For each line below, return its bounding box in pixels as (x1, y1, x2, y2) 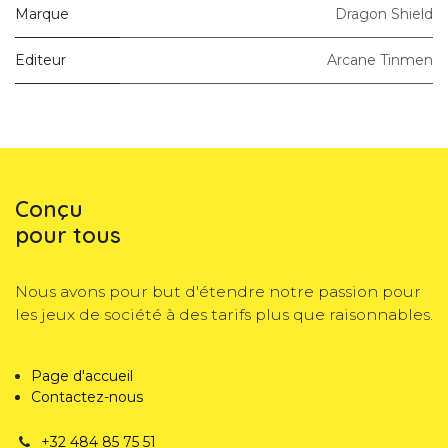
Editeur (15, 51, 66, 69)
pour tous (15, 221, 121, 249)
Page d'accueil (31, 367, 133, 386)
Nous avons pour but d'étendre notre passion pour (15, 282, 421, 302)
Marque (15, 5, 69, 23)
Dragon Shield (335, 5, 433, 23)
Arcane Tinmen (327, 51, 433, 69)
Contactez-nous (31, 388, 143, 407)
